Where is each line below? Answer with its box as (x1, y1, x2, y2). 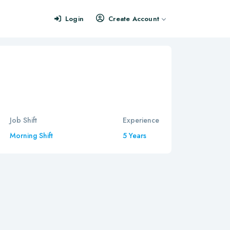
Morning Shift (9, 130, 53, 141)
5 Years (123, 130, 146, 141)
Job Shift (9, 115, 37, 125)
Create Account (108, 14, 159, 24)
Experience (123, 115, 159, 125)
